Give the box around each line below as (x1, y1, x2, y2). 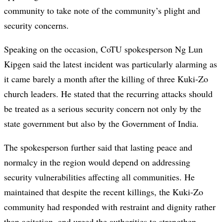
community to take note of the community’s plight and (4, 4, 200, 17)
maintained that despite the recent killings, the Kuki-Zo (4, 186, 203, 198)
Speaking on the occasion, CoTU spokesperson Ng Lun (4, 43, 203, 55)
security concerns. (4, 19, 69, 32)
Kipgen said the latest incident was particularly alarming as (4, 58, 217, 70)
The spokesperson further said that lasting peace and (4, 141, 192, 154)
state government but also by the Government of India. (4, 117, 199, 130)
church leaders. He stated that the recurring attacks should (4, 88, 213, 100)
